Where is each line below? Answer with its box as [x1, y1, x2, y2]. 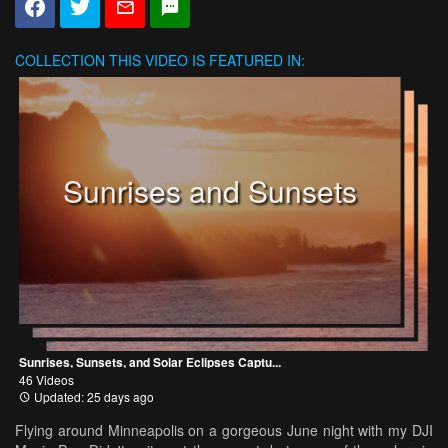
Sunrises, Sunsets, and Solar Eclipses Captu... [19, 352, 281, 371]
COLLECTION [15, 50, 105, 71]
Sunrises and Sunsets [62, 168, 357, 212]
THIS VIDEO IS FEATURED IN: [105, 50, 305, 71]
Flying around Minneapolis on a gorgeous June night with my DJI [15, 419, 433, 440]
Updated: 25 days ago [31, 387, 154, 405]
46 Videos [19, 370, 74, 388]
